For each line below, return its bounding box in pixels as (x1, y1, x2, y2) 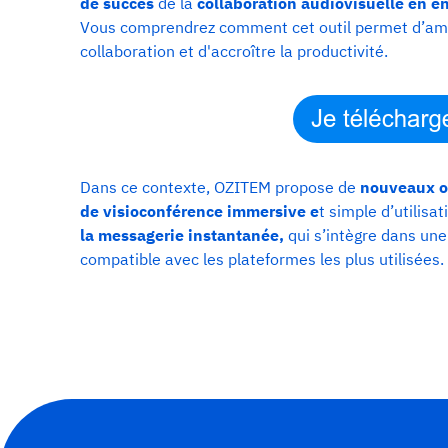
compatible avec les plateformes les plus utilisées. (80, 248, 444, 269)
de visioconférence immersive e (80, 200, 319, 221)
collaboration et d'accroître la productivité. (80, 40, 388, 61)
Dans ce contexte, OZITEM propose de (80, 176, 360, 197)
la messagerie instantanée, (80, 224, 288, 245)
